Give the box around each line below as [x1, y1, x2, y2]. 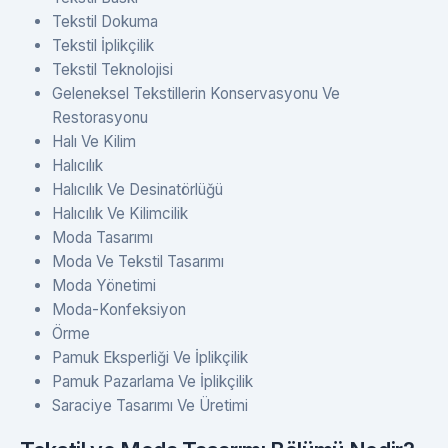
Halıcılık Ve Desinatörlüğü [52, 179, 223, 199]
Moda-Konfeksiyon [52, 299, 186, 319]
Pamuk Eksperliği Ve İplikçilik [52, 347, 248, 367]
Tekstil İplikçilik [52, 35, 154, 55]
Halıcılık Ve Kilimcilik [52, 203, 188, 223]
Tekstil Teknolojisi [52, 59, 173, 79]
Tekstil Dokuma [52, 11, 158, 31]
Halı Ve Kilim [52, 131, 136, 151]
